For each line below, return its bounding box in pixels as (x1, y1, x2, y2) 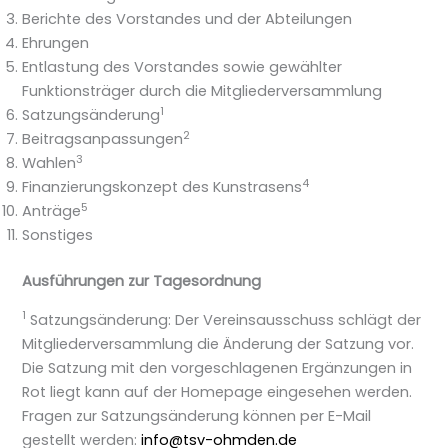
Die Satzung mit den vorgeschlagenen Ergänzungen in (22, 357, 413, 378)
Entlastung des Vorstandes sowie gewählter (22, 57, 343, 78)
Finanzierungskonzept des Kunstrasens (22, 177, 303, 198)
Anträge (22, 201, 82, 222)
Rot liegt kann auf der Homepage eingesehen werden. (22, 381, 413, 402)
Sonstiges (22, 225, 94, 246)
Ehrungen (22, 33, 90, 54)
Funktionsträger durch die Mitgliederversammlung (22, 81, 383, 102)
